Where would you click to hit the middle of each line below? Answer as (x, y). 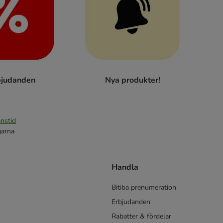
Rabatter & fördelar (141, 216)
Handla (125, 167)
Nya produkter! (132, 80)
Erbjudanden (131, 202)
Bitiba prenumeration (144, 187)
